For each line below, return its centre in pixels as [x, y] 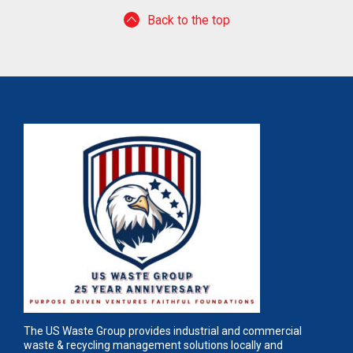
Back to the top [188, 20]
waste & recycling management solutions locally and [153, 345]
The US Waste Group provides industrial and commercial [163, 331]
